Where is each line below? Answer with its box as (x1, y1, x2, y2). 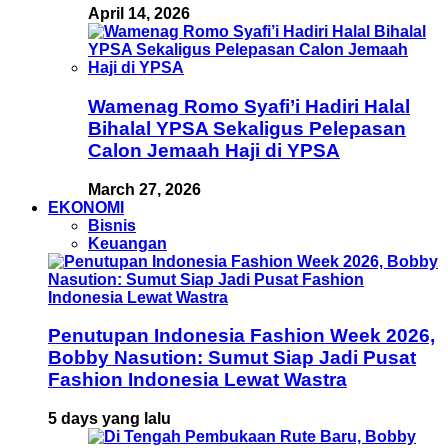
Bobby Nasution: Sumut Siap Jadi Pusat (48, 347, 416, 369)
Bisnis (88, 216, 136, 234)
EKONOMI (48, 198, 124, 216)
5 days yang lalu (48, 410, 171, 427)
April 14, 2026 (88, 5, 190, 23)
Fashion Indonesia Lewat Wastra (48, 369, 347, 391)
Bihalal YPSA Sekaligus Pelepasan (88, 117, 406, 139)
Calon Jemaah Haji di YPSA (88, 139, 340, 161)
